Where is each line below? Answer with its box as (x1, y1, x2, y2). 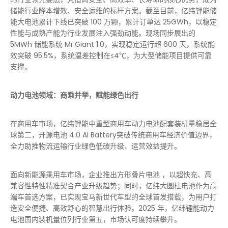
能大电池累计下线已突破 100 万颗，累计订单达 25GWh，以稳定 (10, 16, 217, 27)
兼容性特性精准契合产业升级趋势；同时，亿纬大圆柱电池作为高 (10, 180, 217, 191)
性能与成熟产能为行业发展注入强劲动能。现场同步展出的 (10, 27, 195, 38)
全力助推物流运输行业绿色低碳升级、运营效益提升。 (10, 140, 181, 151)
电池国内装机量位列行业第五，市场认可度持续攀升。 (10, 214, 181, 224)
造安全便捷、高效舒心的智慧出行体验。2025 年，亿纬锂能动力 (10, 203, 214, 213)
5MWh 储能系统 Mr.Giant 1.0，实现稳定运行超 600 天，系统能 (10, 39, 215, 49)
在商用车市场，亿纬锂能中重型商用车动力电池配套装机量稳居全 (10, 118, 217, 129)
